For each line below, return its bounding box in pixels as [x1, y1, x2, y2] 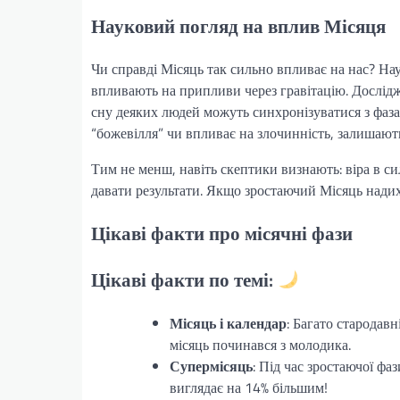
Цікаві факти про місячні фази [91, 219, 353, 248]
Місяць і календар [170, 312, 287, 334]
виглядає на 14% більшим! [170, 376, 328, 398]
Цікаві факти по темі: [91, 265, 278, 295]
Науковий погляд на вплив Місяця [91, 11, 386, 40]
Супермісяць [170, 354, 253, 377]
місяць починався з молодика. [170, 333, 351, 355]
